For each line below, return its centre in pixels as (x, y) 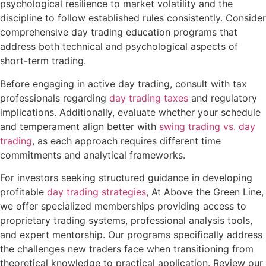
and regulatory (223, 98)
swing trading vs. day (207, 126)
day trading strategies (96, 191)
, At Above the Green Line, (205, 191)
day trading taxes (149, 98)
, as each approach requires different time (126, 140)
